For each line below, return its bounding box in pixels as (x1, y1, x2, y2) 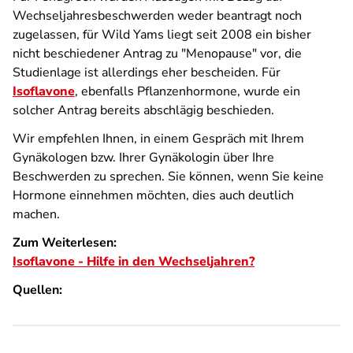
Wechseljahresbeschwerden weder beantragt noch (13, 7, 302, 24)
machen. (13, 206, 60, 223)
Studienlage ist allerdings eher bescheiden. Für (13, 64, 281, 81)
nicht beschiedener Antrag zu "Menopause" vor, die (13, 45, 302, 62)
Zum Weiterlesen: (13, 234, 117, 251)
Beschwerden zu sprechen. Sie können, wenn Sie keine (13, 168, 324, 185)
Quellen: (13, 281, 62, 299)
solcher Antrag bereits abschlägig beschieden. (13, 102, 274, 119)
